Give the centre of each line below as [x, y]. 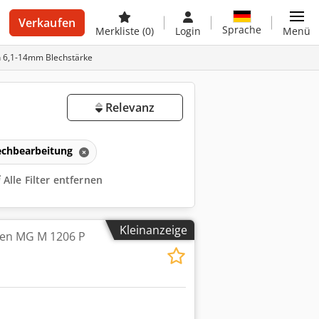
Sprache [242, 29]
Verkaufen [47, 23]
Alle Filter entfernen [53, 180]
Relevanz [129, 108]
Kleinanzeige [153, 230]
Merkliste [119, 31]
